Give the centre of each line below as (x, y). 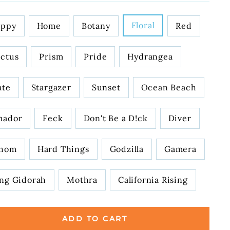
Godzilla (127, 149)
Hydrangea (150, 56)
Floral (143, 25)
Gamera (180, 149)
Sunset (106, 87)
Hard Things (63, 149)
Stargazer (51, 87)
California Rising (153, 179)
